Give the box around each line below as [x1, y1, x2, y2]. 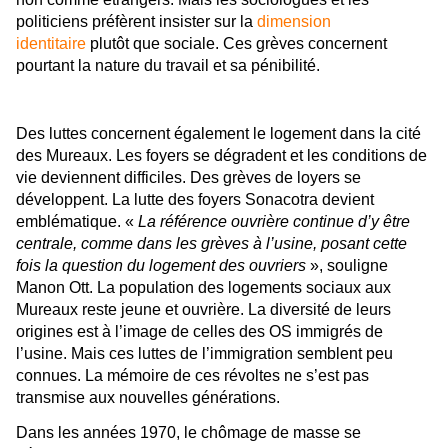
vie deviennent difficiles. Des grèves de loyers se [16, 169, 361, 187]
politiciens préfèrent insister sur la [16, 13, 257, 31]
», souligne [306, 257, 388, 275]
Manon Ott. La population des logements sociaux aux [16, 279, 391, 297]
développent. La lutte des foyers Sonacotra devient [16, 191, 374, 209]
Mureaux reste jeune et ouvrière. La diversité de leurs [16, 301, 391, 319]
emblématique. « [16, 213, 138, 231]
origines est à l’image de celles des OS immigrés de [16, 323, 383, 341]
